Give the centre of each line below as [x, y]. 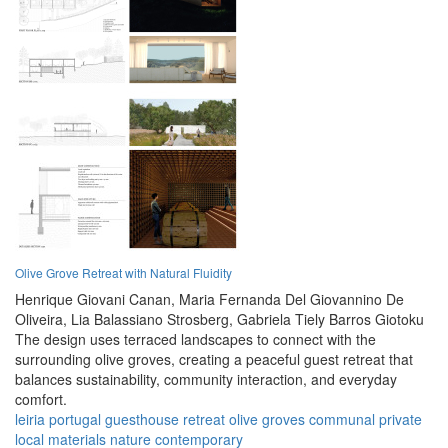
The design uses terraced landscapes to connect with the [195, 339]
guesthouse [142, 419]
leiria [30, 419]
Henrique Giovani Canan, [95, 299]
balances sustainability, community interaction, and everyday [206, 379]
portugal [75, 419]
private [400, 419]
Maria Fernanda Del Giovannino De [291, 299]
